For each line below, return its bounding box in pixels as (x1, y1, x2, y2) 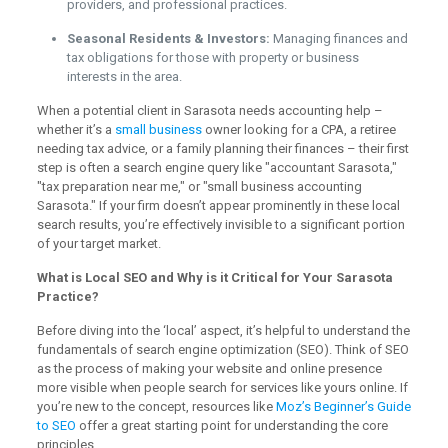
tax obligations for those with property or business (66, 50, 359, 65)
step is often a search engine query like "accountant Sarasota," (36, 160, 397, 175)
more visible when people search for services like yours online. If (36, 380, 408, 395)
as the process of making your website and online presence (36, 361, 382, 376)
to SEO (36, 418, 76, 433)
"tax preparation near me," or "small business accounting (36, 179, 362, 194)
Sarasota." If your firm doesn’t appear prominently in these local (36, 198, 400, 213)
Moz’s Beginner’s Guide (275, 399, 411, 414)
